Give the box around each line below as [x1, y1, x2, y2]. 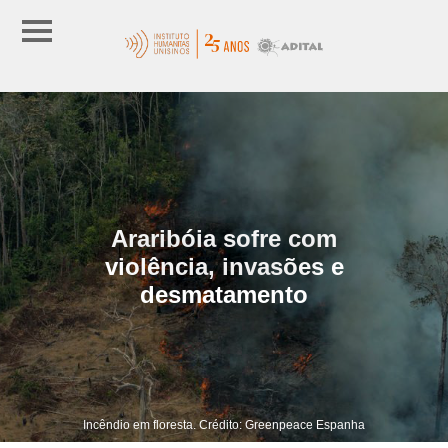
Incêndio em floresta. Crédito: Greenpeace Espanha [83, 417, 365, 432]
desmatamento [140, 280, 308, 308]
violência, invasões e [104, 252, 344, 280]
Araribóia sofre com [111, 224, 337, 252]
